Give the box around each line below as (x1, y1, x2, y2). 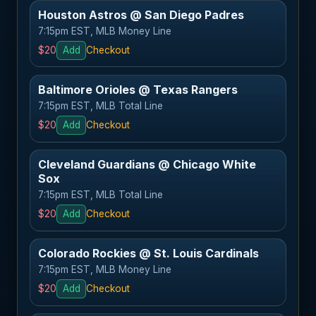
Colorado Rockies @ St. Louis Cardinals (38, 245, 260, 260)
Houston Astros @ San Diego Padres (38, 7, 245, 22)
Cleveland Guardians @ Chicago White (38, 157, 257, 171)
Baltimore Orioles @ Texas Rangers (38, 82, 238, 97)
